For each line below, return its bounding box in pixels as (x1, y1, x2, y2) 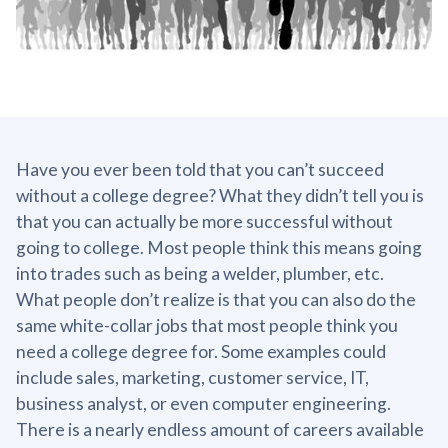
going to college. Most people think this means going (16, 237, 422, 259)
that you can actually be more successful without (16, 211, 393, 233)
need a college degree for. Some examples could (16, 341, 386, 363)
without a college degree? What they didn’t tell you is (16, 185, 424, 207)
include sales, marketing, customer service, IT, (16, 367, 369, 389)
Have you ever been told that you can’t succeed (16, 159, 384, 181)
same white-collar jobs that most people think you (16, 315, 398, 337)
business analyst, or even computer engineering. (16, 393, 391, 415)
